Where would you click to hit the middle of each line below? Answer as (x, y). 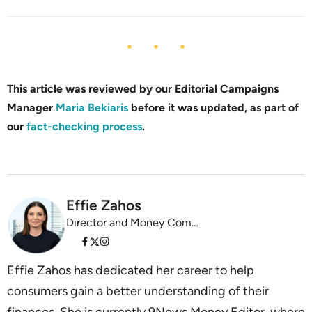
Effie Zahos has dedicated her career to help (131, 271)
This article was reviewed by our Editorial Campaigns (143, 89)
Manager (31, 108)
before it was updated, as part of (215, 108)
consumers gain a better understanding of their (138, 291)
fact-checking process (84, 127)
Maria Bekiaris (92, 108)
